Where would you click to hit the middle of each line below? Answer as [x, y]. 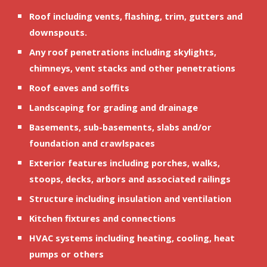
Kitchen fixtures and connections [103, 218]
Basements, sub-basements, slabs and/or [121, 127]
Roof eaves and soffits [80, 88]
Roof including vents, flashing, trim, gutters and [136, 16]
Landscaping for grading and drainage [114, 107]
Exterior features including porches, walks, [125, 163]
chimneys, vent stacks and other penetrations [133, 68]
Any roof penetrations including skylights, [123, 52]
